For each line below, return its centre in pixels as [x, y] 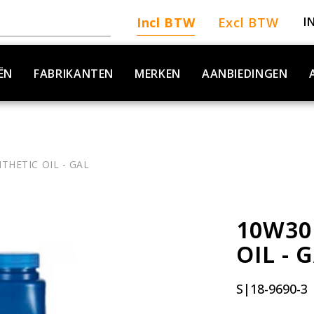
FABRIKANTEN [74, 74]
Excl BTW [248, 22]
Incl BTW [166, 22]
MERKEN [158, 74]
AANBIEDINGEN [245, 74]
